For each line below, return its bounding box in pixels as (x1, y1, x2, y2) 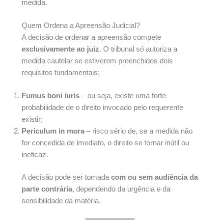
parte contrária (22, 185, 72, 193)
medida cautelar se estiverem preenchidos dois (22, 57, 173, 65)
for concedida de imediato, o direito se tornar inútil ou (22, 139, 189, 147)
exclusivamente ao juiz (22, 45, 99, 54)
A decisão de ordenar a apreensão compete (22, 33, 161, 42)
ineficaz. (22, 151, 48, 159)
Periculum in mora (22, 127, 84, 136)
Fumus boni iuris (22, 92, 80, 100)
